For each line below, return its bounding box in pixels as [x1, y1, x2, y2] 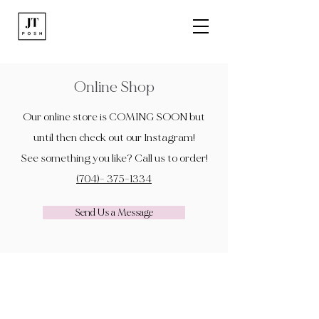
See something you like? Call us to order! [20, 152, 208, 165]
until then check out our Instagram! [33, 131, 195, 145]
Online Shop [73, 78, 155, 96]
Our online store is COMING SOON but [23, 110, 205, 124]
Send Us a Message [75, 206, 153, 219]
